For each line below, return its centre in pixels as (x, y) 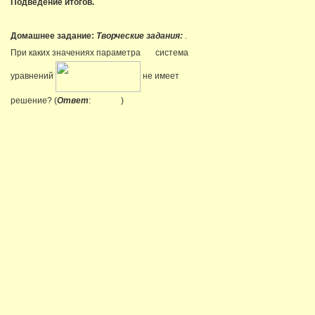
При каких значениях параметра (78, 53)
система (171, 53)
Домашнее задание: (53, 36)
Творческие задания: (141, 36)
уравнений (33, 76)
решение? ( (34, 101)
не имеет (160, 76)
